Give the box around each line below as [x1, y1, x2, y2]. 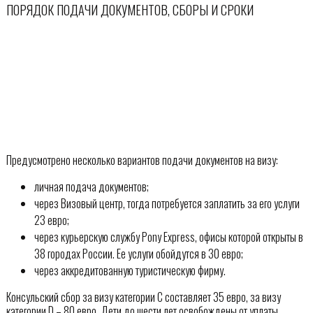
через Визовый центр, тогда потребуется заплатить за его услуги [34, 194, 300, 212]
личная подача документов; [34, 177, 149, 195]
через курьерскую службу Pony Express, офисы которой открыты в [34, 228, 303, 245]
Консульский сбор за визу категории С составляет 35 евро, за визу [6, 288, 281, 305]
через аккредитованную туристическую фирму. [34, 261, 226, 279]
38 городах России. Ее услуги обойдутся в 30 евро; [34, 245, 243, 262]
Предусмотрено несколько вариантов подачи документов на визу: [6, 151, 278, 168]
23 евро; [34, 211, 69, 228]
